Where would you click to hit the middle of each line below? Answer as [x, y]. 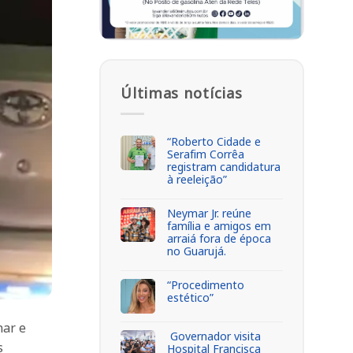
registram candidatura [224, 166]
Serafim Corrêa [206, 154]
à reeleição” [197, 179]
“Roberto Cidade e [214, 141]
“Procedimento [206, 284]
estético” [190, 297]
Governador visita [214, 336]
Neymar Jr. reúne [209, 213]
